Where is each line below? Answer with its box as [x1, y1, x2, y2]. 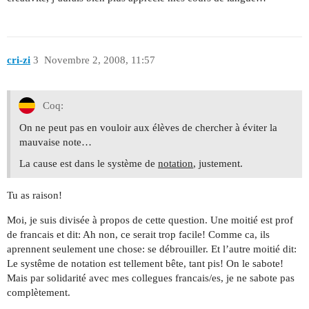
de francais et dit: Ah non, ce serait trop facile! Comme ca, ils [7, 228, 270, 240]
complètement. [7, 286, 70, 298]
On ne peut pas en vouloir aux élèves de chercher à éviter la [19, 121, 277, 133]
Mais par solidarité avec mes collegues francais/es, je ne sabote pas [7, 272, 295, 283]
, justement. [193, 157, 243, 169]
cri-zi [7, 54, 30, 66]
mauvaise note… [19, 136, 92, 148]
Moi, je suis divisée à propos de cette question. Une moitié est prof [7, 214, 293, 226]
